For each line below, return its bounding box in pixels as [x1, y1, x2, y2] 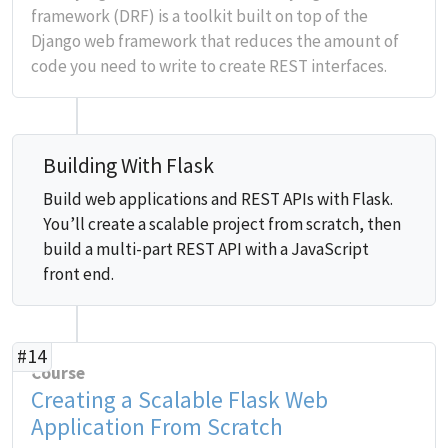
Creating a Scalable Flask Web [31, 385, 328, 414]
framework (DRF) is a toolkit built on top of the [31, 5, 368, 27]
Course [31, 362, 85, 384]
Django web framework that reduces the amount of [31, 30, 399, 52]
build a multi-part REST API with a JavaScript [43, 238, 369, 260]
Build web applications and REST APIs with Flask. [43, 188, 393, 210]
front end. [43, 263, 114, 285]
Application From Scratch [31, 412, 283, 441]
